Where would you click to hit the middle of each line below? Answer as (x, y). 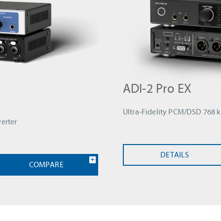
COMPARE (46, 165)
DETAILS (175, 155)
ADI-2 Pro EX (157, 88)
